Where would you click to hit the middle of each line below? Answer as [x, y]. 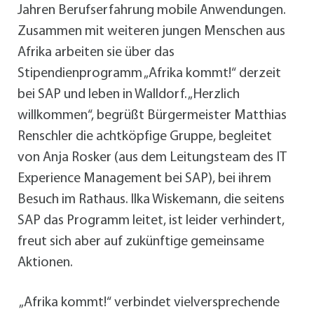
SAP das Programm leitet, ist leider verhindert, [151, 220]
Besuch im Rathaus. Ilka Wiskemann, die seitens [151, 199]
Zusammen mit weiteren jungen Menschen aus [151, 31]
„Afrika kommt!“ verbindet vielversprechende [149, 302]
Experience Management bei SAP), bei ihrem [144, 178]
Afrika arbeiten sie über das [96, 52]
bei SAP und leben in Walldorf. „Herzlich [129, 94]
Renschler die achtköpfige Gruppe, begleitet [145, 136]
